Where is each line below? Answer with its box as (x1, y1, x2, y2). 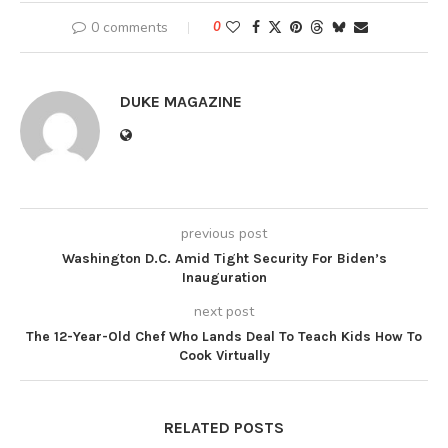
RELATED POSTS (164, 417, 284, 437)
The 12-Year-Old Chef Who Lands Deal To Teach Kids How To (26, 327, 422, 345)
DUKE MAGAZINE (120, 91, 242, 111)
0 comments (91, 17, 168, 37)
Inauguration (181, 268, 267, 286)
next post (194, 301, 254, 321)
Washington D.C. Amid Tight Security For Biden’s (61, 249, 387, 267)
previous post (181, 223, 267, 243)
